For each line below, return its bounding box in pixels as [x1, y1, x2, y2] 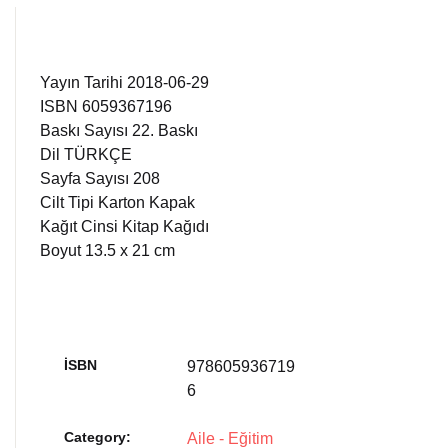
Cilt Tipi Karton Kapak [40, 194, 195, 211]
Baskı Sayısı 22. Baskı [40, 122, 198, 139]
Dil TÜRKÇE [40, 146, 132, 163]
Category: [64, 429, 131, 445]
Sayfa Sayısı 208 [40, 170, 160, 187]
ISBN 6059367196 [40, 98, 172, 115]
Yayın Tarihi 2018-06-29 [40, 74, 209, 91]
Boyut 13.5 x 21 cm [40, 242, 175, 259]
